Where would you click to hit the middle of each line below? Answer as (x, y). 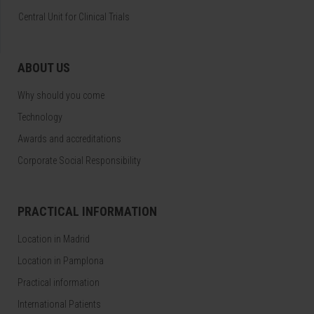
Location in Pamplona (61, 261)
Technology (40, 117)
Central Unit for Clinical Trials (74, 17)
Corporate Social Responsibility (79, 161)
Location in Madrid (54, 239)
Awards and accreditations (69, 139)
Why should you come (61, 95)
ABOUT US (44, 68)
